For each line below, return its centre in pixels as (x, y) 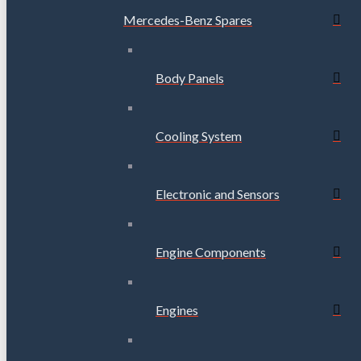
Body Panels (190, 78)
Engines (177, 310)
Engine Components (211, 252)
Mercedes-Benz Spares (188, 20)
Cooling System (199, 136)
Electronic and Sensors (218, 194)
